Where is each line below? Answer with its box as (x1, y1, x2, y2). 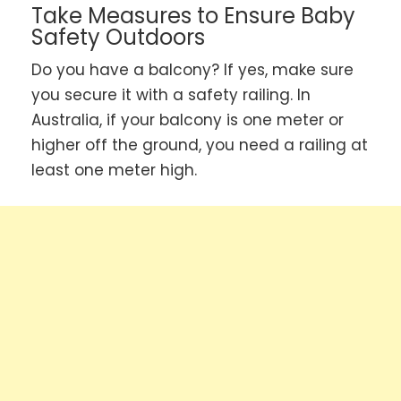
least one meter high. (31, 159, 197, 182)
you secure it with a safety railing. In (31, 84, 311, 107)
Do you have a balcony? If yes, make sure (31, 59, 354, 81)
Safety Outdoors (31, 22, 205, 53)
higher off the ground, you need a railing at (31, 134, 368, 157)
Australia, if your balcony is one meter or (31, 109, 344, 132)
